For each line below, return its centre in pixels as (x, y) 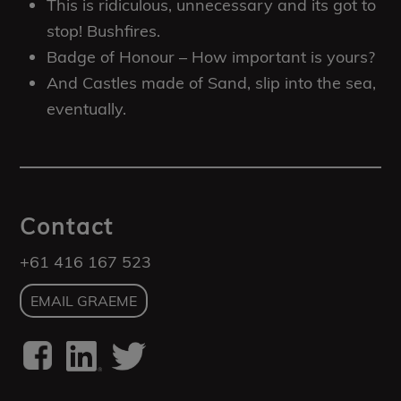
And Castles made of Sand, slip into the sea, (212, 83)
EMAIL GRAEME (84, 301)
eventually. (87, 109)
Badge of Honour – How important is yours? (211, 57)
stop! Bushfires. (104, 31)
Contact (67, 226)
